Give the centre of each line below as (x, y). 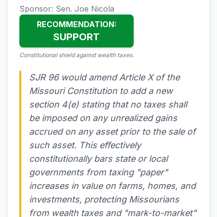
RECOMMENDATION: (77, 24)
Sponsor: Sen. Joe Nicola (67, 9)
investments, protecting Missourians (104, 199)
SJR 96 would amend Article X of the (104, 77)
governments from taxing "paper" (98, 172)
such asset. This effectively (85, 145)
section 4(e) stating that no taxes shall (108, 104)
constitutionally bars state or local (98, 159)
